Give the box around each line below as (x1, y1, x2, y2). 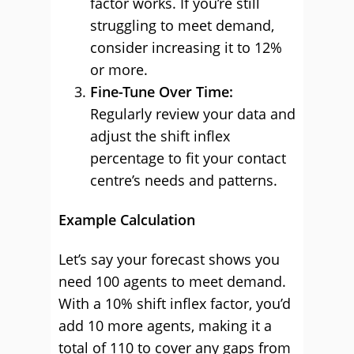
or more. (90, 60, 148, 79)
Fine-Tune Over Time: (90, 82, 233, 101)
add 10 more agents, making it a (58, 316, 272, 335)
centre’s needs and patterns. (90, 171, 277, 190)
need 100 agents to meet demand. (58, 272, 286, 291)
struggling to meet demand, (90, 16, 274, 35)
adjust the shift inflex (90, 126, 230, 145)
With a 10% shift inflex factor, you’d (58, 294, 291, 313)
